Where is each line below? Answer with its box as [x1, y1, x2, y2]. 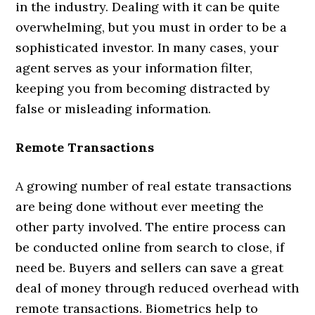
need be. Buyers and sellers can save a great [15, 259, 284, 276]
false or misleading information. [15, 100, 212, 117]
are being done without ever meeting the [15, 198, 264, 214]
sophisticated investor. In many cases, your [15, 39, 279, 56]
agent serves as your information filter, [15, 59, 253, 76]
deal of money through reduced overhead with [15, 279, 300, 296]
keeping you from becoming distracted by [15, 79, 271, 96]
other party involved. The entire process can [15, 218, 286, 235]
